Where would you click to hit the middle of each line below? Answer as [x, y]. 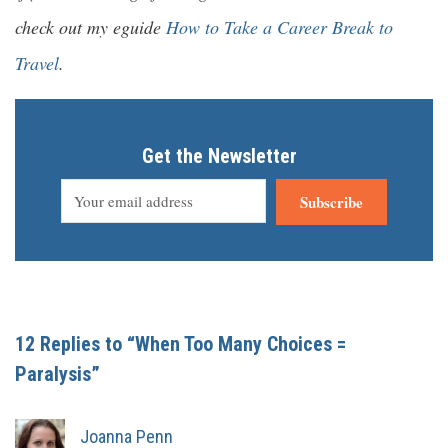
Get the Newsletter [219, 156]
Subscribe [331, 202]
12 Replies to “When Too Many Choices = [180, 344]
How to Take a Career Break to [279, 27]
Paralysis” [57, 374]
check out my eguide [90, 27]
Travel [37, 63]
